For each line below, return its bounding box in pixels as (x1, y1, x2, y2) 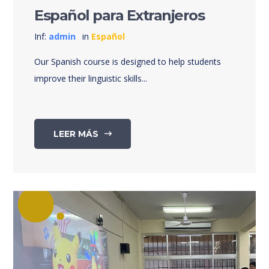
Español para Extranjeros (34, 7, 205, 25)
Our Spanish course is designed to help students (34, 56, 222, 68)
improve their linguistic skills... (34, 73, 148, 85)
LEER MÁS (53, 128, 99, 140)
